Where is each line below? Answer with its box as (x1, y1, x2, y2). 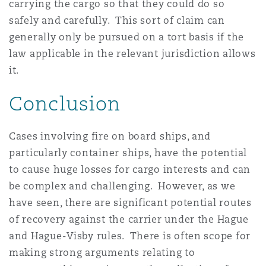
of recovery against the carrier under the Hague (9, 213, 249, 226)
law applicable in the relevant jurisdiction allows (9, 47, 256, 61)
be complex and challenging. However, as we (9, 180, 236, 193)
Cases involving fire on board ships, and (9, 130, 211, 143)
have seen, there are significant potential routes (9, 197, 252, 210)
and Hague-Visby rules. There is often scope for (9, 230, 251, 243)
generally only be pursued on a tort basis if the (9, 31, 245, 44)
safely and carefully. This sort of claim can (9, 14, 225, 27)
